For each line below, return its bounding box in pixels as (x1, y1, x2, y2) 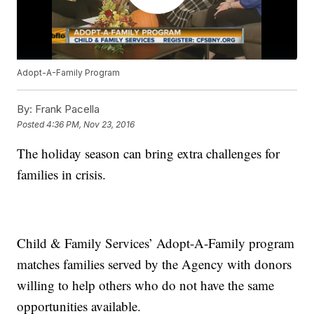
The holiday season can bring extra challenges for (17, 144, 280, 163)
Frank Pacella (32, 102, 100, 116)
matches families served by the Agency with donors (17, 255, 292, 273)
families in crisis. (17, 165, 107, 184)
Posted (17, 118, 47, 130)
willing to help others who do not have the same (17, 276, 275, 294)
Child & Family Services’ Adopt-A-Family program (17, 234, 295, 252)
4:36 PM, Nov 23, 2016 (46, 118, 135, 130)
